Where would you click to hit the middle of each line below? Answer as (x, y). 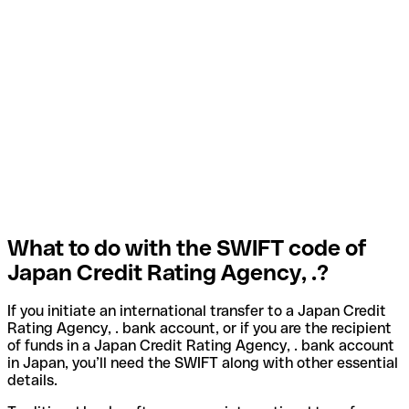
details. (32, 381)
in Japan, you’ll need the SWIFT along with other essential (203, 363)
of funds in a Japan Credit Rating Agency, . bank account (201, 346)
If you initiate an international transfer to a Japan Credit (197, 311)
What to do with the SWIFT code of (187, 247)
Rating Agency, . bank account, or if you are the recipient (199, 329)
